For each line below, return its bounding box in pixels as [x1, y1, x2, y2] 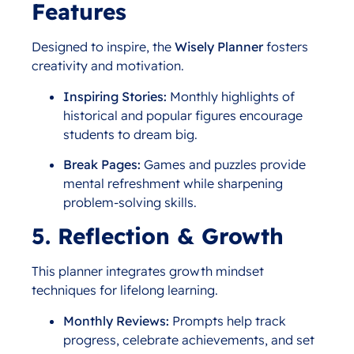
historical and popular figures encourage [63, 107, 303, 123]
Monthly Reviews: [63, 312, 169, 329]
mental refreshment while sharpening [63, 175, 283, 192]
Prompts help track [169, 312, 286, 329]
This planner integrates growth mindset [32, 263, 264, 280]
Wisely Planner [175, 39, 263, 55]
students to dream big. [63, 126, 198, 142]
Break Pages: [63, 156, 141, 173]
